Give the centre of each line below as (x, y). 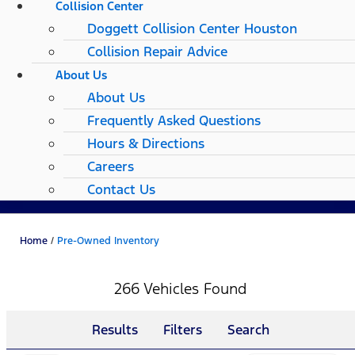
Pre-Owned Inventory (108, 241)
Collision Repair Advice (157, 52)
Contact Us (121, 190)
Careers (111, 167)
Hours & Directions (146, 144)
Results (115, 330)
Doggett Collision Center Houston (192, 29)
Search (248, 330)
